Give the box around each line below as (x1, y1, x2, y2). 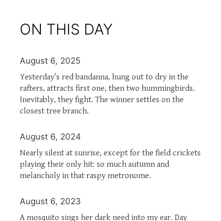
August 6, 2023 (20, 196, 81, 206)
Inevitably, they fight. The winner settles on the (20, 94, 184, 105)
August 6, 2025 (20, 55, 80, 66)
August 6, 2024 (20, 131, 81, 142)
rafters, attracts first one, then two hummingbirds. (20, 83, 195, 93)
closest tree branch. (20, 106, 89, 116)
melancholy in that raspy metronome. (20, 170, 151, 181)
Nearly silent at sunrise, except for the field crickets (20, 147, 201, 158)
